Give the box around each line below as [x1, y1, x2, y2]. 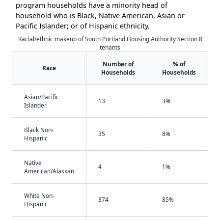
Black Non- [24, 126, 54, 134]
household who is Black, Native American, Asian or [16, 11, 185, 21]
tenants [100, 43, 120, 52]
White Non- [24, 192, 55, 200]
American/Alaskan [24, 167, 74, 175]
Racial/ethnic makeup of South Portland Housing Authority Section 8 [18, 35, 202, 43]
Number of [102, 60, 134, 68]
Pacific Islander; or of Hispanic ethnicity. [16, 21, 150, 31]
